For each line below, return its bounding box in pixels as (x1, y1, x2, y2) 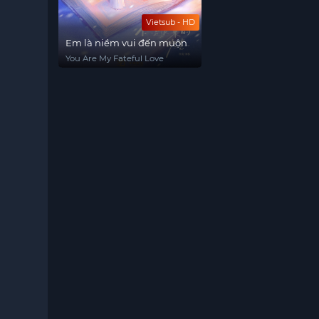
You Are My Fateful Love (66, 53, 164, 63)
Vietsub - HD (146, 17, 196, 27)
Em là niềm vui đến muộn (66, 37, 188, 48)
